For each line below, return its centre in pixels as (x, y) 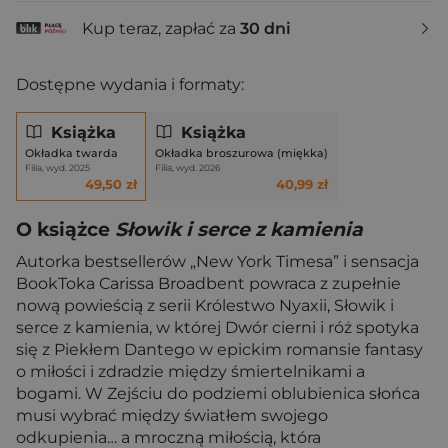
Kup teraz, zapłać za (161, 28)
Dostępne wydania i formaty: (130, 84)
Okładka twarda (71, 153)
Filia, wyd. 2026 (188, 167)
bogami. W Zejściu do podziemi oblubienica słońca (218, 393)
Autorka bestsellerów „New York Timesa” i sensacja (217, 261)
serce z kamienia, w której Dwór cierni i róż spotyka (217, 327)
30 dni (265, 28)
